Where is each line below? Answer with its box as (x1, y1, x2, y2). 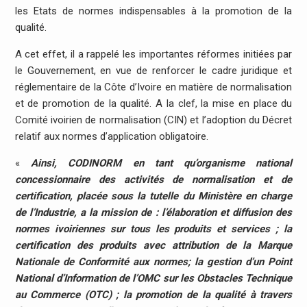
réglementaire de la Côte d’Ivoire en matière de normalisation (14, 80, 293, 93)
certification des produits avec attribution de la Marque (14, 238, 293, 251)
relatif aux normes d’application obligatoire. (14, 130, 208, 143)
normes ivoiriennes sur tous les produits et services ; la (14, 222, 293, 235)
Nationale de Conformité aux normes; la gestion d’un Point (14, 255, 293, 268)
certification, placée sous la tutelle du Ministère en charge (14, 189, 293, 202)
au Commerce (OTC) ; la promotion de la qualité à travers (14, 288, 293, 301)
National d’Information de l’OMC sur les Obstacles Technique (14, 271, 293, 284)
